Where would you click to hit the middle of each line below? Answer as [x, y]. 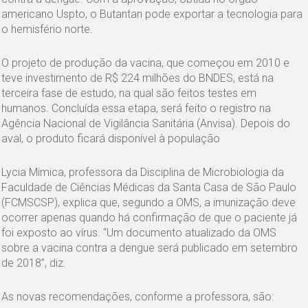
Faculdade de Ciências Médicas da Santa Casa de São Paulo [149, 187]
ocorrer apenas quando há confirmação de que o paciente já [150, 217]
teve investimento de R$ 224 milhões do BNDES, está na [138, 78]
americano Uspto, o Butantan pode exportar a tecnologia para [152, 14]
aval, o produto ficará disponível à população [111, 138]
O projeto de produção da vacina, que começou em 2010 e [146, 63]
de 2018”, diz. [34, 263]
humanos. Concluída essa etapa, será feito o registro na [136, 108]
